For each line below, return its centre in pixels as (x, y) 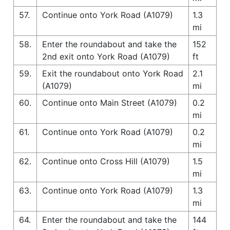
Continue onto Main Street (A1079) (110, 102)
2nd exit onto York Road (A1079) (106, 56)
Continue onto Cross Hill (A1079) (106, 161)
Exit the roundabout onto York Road (113, 73)
